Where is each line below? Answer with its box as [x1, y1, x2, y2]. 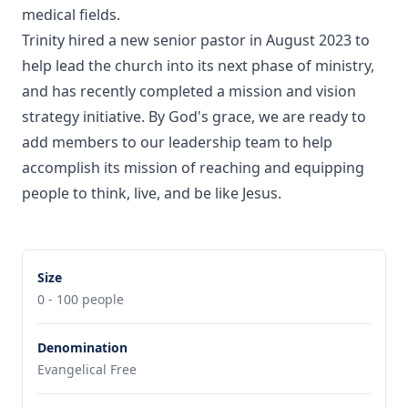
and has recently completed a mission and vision [22, 81, 356, 101]
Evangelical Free [37, 361, 137, 378]
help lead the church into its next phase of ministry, [22, 56, 374, 76]
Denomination [37, 339, 127, 356]
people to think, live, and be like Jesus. [22, 183, 285, 203]
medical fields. [22, 5, 124, 25]
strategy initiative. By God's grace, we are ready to [22, 107, 366, 127]
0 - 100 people [37, 291, 124, 308]
